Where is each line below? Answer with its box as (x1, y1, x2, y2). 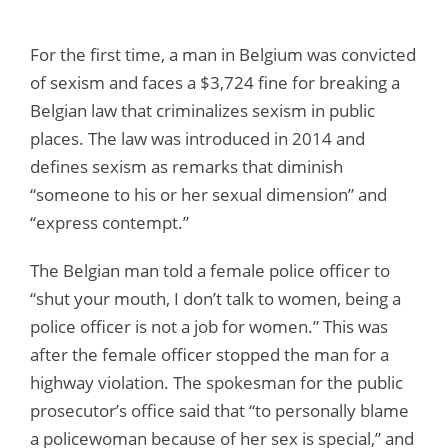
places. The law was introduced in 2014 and (30, 126, 365, 150)
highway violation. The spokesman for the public (30, 370, 403, 394)
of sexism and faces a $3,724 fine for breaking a (30, 70, 400, 94)
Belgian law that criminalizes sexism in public (30, 98, 375, 122)
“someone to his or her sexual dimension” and (30, 182, 387, 206)
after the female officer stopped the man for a (30, 342, 389, 366)
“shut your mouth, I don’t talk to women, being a (30, 286, 401, 310)
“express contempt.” (30, 210, 189, 234)
